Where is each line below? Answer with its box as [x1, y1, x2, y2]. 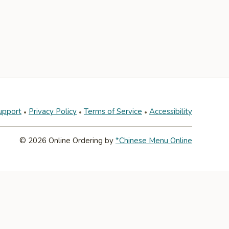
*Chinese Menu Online [116, 135, 192, 146]
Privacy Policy [29, 106, 77, 117]
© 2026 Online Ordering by [19, 135, 116, 146]
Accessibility [149, 106, 192, 117]
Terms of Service [84, 106, 142, 117]
